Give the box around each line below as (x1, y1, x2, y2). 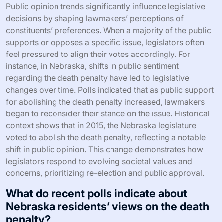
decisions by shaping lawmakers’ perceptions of (6, 13, 184, 24)
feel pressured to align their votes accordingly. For (6, 49, 190, 59)
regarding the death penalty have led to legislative (6, 73, 189, 83)
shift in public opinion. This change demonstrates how (6, 144, 203, 155)
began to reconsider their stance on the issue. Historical (6, 109, 210, 119)
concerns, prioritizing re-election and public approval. (6, 168, 204, 178)
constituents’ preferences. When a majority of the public (6, 25, 211, 36)
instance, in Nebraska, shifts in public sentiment (6, 61, 179, 71)
